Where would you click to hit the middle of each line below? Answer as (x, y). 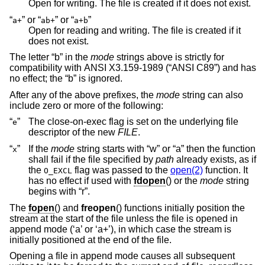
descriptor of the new (73, 132)
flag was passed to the (121, 170)
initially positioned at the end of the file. (91, 240)
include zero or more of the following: (86, 105)
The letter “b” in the (50, 57)
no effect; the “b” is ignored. (66, 79)
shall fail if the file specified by (92, 160)
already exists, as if (215, 160)
